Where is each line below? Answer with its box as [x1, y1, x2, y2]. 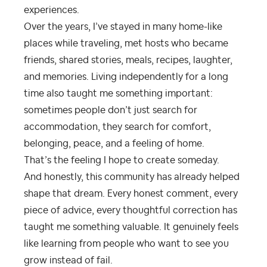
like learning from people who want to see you [24, 238, 229, 249]
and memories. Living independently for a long [24, 72, 228, 82]
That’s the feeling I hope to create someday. [24, 155, 219, 165]
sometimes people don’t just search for [24, 105, 197, 115]
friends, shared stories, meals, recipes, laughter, [24, 55, 232, 65]
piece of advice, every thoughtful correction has [24, 205, 237, 215]
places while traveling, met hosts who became [24, 38, 228, 48]
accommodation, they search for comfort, [24, 122, 211, 132]
